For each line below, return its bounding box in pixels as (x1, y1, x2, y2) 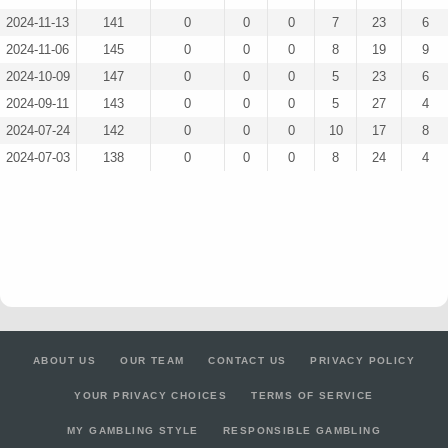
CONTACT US (208, 354, 287, 366)
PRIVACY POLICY (310, 354, 415, 366)
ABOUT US (32, 354, 97, 366)
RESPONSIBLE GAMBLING (222, 424, 381, 436)
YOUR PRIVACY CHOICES (74, 389, 228, 401)
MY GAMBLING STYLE (67, 424, 199, 436)
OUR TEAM (120, 354, 185, 366)
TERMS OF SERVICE (251, 389, 374, 401)
